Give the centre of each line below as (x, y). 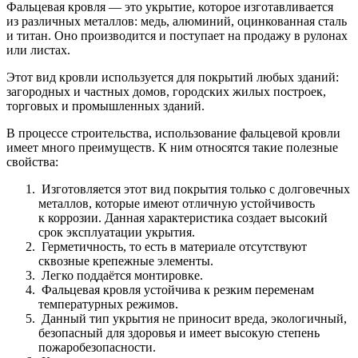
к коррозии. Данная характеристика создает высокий (183, 217)
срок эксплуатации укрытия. (117, 232)
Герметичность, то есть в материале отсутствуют (173, 246)
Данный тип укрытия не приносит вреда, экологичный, (193, 318)
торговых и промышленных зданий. (107, 105)
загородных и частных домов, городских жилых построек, (166, 91)
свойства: (32, 161)
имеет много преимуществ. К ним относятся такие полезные (172, 147)
